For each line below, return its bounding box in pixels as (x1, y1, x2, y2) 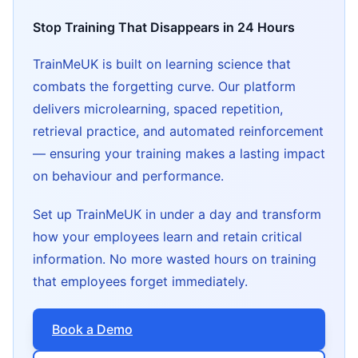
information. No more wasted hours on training (33, 250, 316, 267)
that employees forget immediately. (33, 272, 248, 289)
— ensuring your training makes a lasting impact (33, 145, 325, 161)
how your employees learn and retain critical (33, 228, 302, 245)
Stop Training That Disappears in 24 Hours (33, 18, 295, 35)
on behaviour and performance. (33, 167, 224, 184)
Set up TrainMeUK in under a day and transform (33, 205, 321, 222)
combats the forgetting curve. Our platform (33, 78, 296, 94)
